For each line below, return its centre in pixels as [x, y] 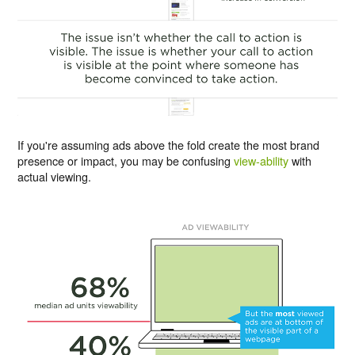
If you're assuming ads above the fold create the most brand [169, 145]
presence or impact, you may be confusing [126, 160]
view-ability [261, 160]
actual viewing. [55, 176]
